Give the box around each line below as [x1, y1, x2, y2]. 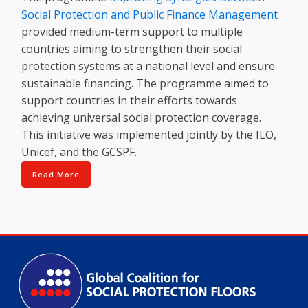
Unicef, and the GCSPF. [21, 144, 137, 160]
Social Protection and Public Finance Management [21, 7, 278, 23]
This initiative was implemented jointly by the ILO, [21, 127, 277, 143]
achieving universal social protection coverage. [21, 110, 262, 126]
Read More [32, 169, 80, 180]
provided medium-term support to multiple [21, 24, 243, 40]
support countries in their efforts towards [21, 93, 238, 109]
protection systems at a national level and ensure [21, 58, 276, 74]
